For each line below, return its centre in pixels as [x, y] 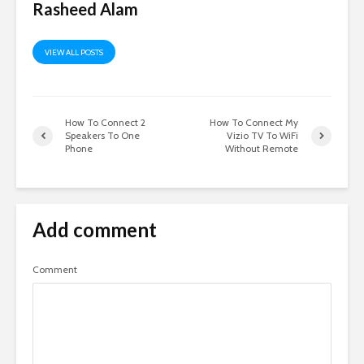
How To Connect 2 [105, 123]
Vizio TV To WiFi [263, 136]
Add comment [95, 230]
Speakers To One [102, 136]
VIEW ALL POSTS [74, 53]
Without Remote [262, 149]
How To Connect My [254, 123]
